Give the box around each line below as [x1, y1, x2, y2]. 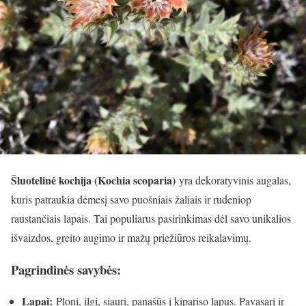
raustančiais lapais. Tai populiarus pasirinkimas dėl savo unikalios [11, 211, 291, 225]
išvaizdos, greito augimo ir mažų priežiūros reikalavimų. [11, 230, 251, 245]
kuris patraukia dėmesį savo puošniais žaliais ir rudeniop [11, 192, 251, 206]
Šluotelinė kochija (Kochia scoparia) [11, 172, 176, 188]
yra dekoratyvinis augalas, [176, 173, 291, 187]
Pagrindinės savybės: [11, 260, 121, 279]
